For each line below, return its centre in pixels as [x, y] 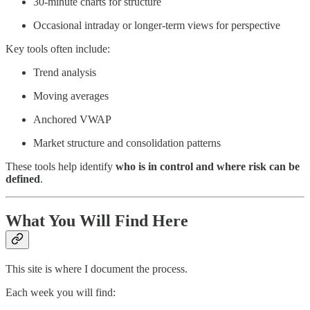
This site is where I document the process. [97, 269]
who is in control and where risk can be [208, 167]
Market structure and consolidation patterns [127, 143]
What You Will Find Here [97, 221]
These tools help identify [61, 167]
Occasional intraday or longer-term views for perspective [157, 26]
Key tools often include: [58, 49]
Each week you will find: [61, 293]
